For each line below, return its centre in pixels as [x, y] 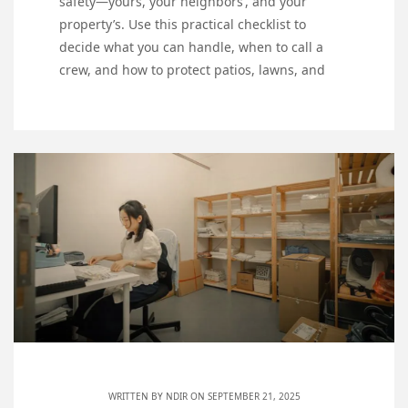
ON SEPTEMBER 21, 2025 [244, 396]
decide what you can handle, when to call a [191, 46]
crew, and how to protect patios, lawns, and [192, 69]
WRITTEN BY [137, 396]
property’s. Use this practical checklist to [183, 24]
